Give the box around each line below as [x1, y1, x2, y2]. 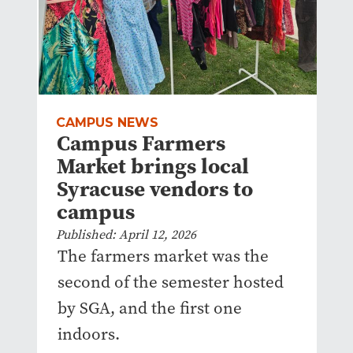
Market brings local [56, 151, 249, 181]
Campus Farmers [56, 128, 225, 158]
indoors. [57, 323, 120, 346]
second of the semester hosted [57, 271, 284, 294]
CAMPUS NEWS [55, 115, 158, 131]
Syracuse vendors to [56, 174, 253, 204]
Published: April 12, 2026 [55, 226, 196, 243]
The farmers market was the [57, 245, 269, 268]
